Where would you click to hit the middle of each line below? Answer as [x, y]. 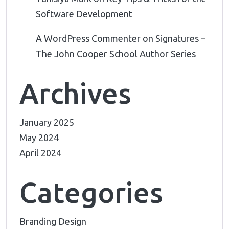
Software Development [84, 14]
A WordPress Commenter [88, 39]
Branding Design [53, 222]
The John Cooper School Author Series [116, 54]
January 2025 [47, 122]
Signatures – [180, 39]
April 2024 [40, 153]
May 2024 [39, 138]
